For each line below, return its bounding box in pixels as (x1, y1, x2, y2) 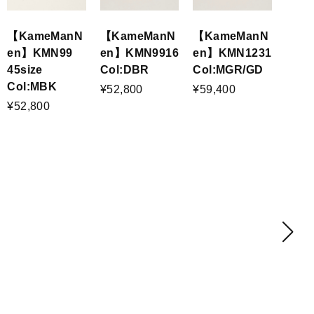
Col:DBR (100, 62, 149, 76)
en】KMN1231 (193, 46, 272, 59)
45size (7, 62, 43, 76)
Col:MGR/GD (193, 62, 264, 76)
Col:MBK (7, 79, 57, 93)
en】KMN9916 (100, 46, 179, 59)
